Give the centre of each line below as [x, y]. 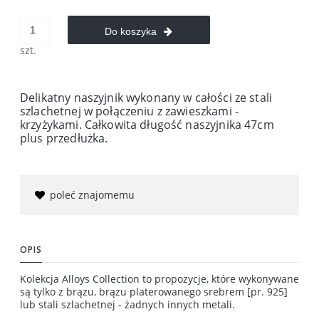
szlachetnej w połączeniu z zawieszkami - [129, 111]
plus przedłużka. [64, 138]
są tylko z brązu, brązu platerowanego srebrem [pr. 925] [154, 291]
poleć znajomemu [92, 194]
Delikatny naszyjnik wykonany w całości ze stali [146, 97]
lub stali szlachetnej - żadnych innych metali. [127, 304]
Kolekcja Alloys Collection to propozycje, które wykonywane [159, 278]
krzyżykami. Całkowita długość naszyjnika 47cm [147, 124]
